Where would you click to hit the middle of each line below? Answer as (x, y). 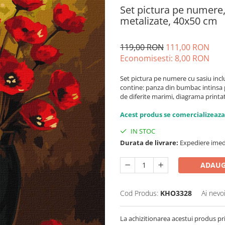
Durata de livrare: (149, 143)
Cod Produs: (139, 193)
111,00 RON (188, 47)
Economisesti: (147, 58)
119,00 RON (142, 47)
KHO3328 (176, 193)
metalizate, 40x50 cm (169, 21)
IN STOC (142, 131)
